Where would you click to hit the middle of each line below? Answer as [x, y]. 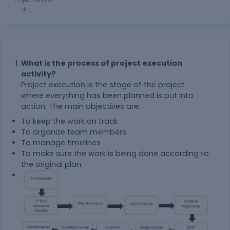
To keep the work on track [69, 121]
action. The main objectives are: [81, 106]
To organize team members [74, 132]
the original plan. [52, 164]
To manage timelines [61, 143]
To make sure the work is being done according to [115, 154]
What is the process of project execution [102, 63]
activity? [39, 74]
